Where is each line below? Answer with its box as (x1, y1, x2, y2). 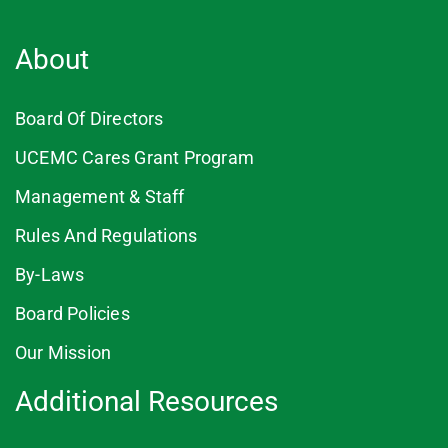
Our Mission (15, 342, 112, 363)
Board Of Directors (15, 108, 164, 129)
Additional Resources (15, 385, 278, 418)
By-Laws (15, 264, 85, 285)
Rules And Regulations (15, 225, 198, 246)
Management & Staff (15, 186, 185, 207)
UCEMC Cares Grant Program (15, 147, 254, 168)
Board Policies (15, 303, 130, 324)
